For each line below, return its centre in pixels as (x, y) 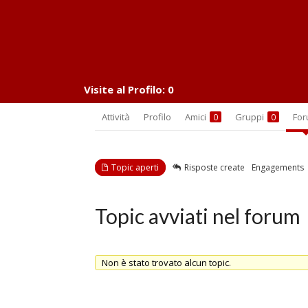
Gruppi (251, 117)
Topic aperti (135, 167)
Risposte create (214, 167)
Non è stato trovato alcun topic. (166, 263)
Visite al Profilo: (124, 89)
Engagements (278, 167)
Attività (116, 117)
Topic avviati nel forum (198, 216)
